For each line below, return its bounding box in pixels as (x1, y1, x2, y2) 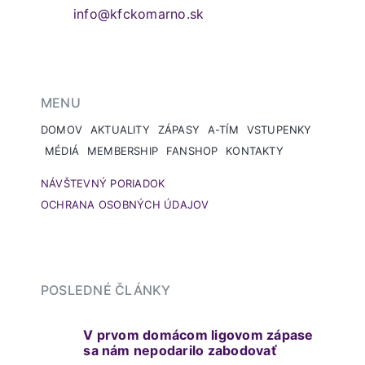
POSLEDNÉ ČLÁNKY (40, 281, 171, 298)
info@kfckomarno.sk (73, 5, 204, 22)
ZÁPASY (157, 122, 200, 136)
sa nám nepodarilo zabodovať (83, 341, 277, 358)
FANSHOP (165, 143, 218, 157)
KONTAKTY (226, 143, 284, 157)
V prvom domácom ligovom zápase (83, 326, 314, 343)
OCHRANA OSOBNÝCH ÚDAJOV (40, 197, 209, 211)
